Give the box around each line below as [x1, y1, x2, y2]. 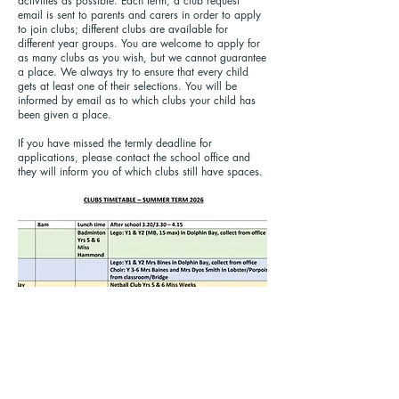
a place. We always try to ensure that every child [18, 64, 248, 79]
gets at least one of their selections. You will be [18, 78, 237, 94]
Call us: [19, 374, 47, 387]
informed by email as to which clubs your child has [18, 93, 256, 108]
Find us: [113, 374, 152, 389]
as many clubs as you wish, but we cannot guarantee [18, 50, 266, 65]
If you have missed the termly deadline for [18, 135, 212, 151]
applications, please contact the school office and [18, 150, 250, 165]
